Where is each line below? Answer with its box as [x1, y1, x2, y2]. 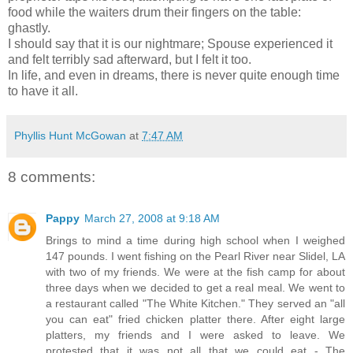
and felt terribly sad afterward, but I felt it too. [8, 53, 251, 67]
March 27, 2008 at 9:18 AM [84, 211, 220, 225]
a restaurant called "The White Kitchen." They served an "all [46, 296, 345, 310]
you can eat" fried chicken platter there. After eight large [46, 312, 345, 325]
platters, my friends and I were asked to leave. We [46, 328, 345, 341]
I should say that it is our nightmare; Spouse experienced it [8, 37, 333, 51]
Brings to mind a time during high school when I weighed [46, 233, 345, 247]
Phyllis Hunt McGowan [14, 129, 126, 143]
